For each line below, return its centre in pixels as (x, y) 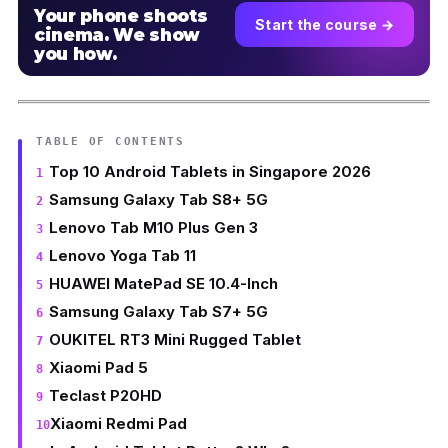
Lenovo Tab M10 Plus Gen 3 (153, 228)
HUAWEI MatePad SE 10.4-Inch (163, 284)
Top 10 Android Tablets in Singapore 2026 (209, 172)
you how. (75, 53)
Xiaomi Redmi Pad (118, 424)
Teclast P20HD (105, 396)
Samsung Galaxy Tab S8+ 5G (158, 200)
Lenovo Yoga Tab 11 (122, 256)
